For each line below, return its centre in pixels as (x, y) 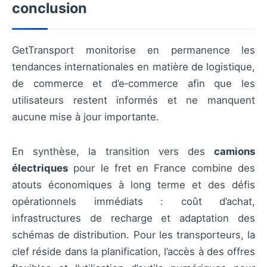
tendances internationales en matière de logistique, (133, 66)
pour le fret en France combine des (162, 168)
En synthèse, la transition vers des (113, 152)
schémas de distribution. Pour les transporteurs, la (133, 235)
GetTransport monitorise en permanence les (133, 50)
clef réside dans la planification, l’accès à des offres (133, 252)
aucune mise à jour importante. (86, 117)
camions (235, 152)
